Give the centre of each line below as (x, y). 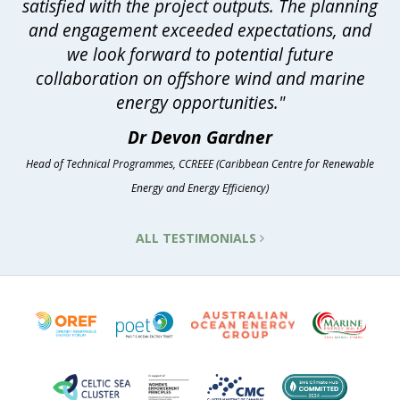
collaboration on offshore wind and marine (200, 79)
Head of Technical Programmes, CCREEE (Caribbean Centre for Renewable (200, 164)
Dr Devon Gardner (200, 137)
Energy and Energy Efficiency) (200, 188)
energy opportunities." (200, 103)
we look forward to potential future (200, 54)
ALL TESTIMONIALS (198, 238)
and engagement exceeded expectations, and (200, 30)
